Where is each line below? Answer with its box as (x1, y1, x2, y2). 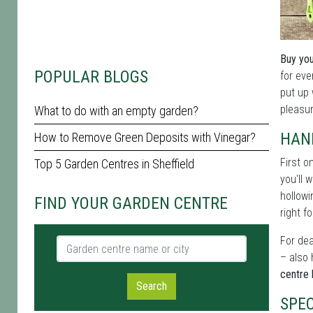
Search (136, 279, 167, 293)
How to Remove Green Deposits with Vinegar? (34, 130, 256, 145)
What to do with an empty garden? (34, 103, 198, 118)
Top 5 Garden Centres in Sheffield (34, 156, 194, 171)
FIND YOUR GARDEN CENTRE (34, 194, 228, 213)
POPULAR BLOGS (34, 67, 148, 87)
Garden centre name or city (56, 236, 179, 249)
